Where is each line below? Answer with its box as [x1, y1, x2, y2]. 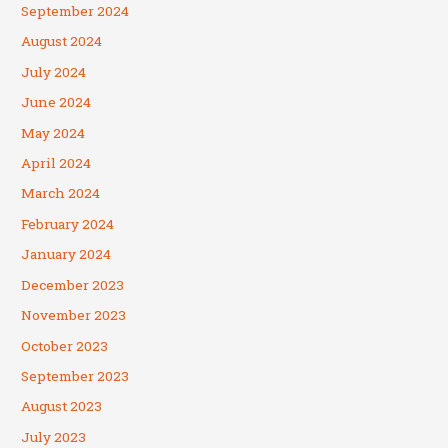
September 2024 [21, 2, 130, 21]
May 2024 [21, 123, 86, 142]
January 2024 [21, 245, 112, 264]
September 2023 [21, 366, 130, 385]
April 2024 [21, 154, 92, 173]
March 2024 [21, 184, 101, 203]
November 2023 [21, 306, 127, 325]
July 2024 [21, 62, 87, 81]
